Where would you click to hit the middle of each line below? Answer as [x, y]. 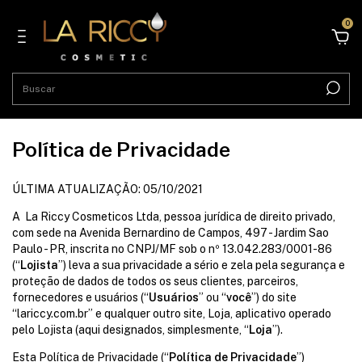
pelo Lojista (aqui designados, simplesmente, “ [130, 330]
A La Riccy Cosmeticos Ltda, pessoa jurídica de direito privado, [174, 217]
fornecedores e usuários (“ [80, 297]
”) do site [274, 297]
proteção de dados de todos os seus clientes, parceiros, [155, 281]
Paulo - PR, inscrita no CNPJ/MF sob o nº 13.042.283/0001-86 [172, 249]
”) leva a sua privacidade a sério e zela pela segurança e [202, 265]
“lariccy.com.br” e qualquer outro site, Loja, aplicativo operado [172, 314]
